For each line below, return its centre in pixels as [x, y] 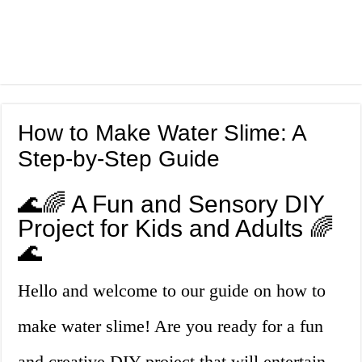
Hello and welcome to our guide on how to [172, 291]
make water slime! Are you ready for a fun [171, 326]
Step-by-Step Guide [119, 159]
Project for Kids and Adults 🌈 [176, 229]
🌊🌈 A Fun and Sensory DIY [171, 204]
